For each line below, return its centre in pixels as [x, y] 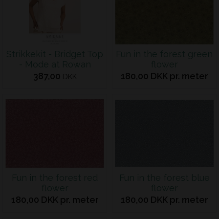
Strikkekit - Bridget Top [55, 54]
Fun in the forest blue [164, 178]
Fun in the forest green [164, 54]
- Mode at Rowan [55, 64]
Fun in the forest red [55, 178]
